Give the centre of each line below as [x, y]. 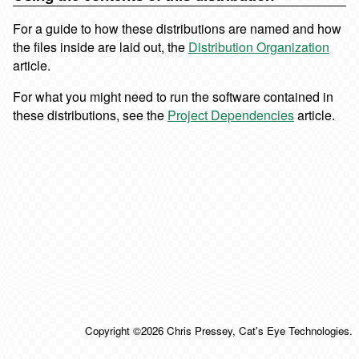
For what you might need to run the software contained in [173, 97]
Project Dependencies [231, 115]
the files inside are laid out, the [101, 47]
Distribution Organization [259, 47]
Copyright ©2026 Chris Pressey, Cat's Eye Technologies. [219, 331]
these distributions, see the [90, 115]
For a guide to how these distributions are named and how [177, 28]
